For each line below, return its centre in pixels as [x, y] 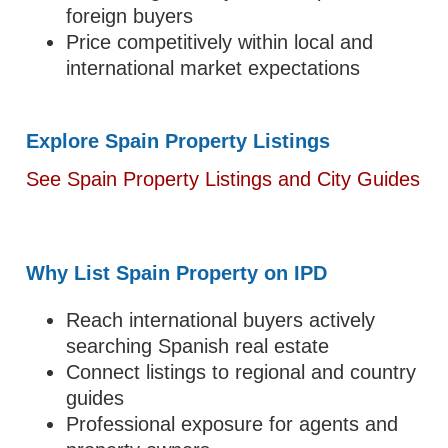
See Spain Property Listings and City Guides [223, 179]
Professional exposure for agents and [232, 424]
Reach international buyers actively [221, 320]
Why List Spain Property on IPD [177, 273]
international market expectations [213, 68]
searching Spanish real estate [198, 346]
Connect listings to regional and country [241, 372]
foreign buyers [130, 16]
